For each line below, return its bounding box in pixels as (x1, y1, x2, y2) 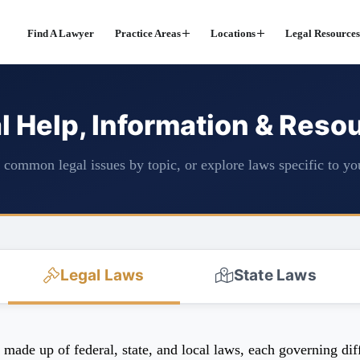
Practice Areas (114, 27, 181, 39)
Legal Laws (59, 266, 145, 284)
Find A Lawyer (27, 27, 94, 39)
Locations (210, 27, 256, 39)
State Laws (233, 266, 317, 284)
